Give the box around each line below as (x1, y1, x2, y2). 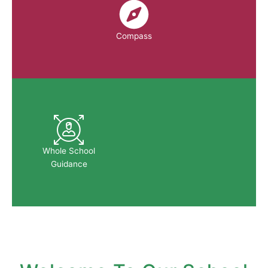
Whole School (42, 146, 96, 156)
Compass (116, 31, 152, 41)
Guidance (50, 159, 87, 169)
